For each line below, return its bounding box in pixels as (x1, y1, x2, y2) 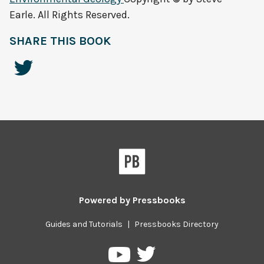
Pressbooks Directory (134, 219, 219, 230)
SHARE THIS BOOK (9, 34, 111, 48)
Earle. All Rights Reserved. (9, 8, 130, 22)
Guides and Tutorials (45, 219, 123, 230)
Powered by (78, 194, 133, 206)
